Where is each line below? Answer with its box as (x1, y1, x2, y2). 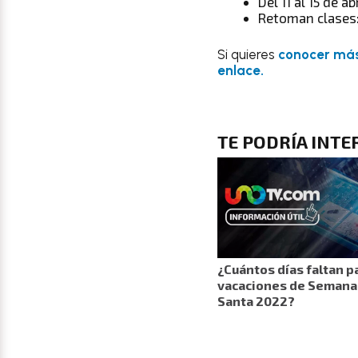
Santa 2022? (217, 293, 295, 309)
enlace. (217, 62, 264, 78)
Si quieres (217, 46, 278, 62)
